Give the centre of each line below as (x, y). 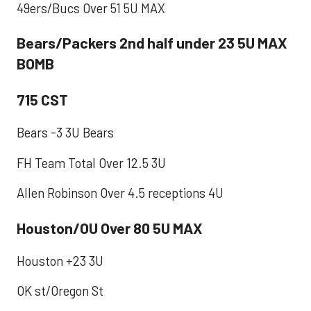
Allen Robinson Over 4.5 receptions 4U (120, 193)
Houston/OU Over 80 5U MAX (110, 227)
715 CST (42, 99)
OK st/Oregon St (60, 291)
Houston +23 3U (60, 261)
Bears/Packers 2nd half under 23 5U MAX (152, 43)
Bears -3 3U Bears (65, 133)
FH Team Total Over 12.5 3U (91, 163)
